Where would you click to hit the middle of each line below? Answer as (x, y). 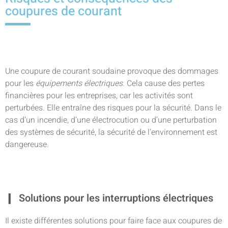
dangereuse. (27, 145)
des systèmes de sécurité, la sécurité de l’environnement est (111, 132)
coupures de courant (65, 11)
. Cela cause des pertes (164, 83)
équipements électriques (79, 83)
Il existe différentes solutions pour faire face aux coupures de (113, 221)
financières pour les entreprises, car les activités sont (99, 96)
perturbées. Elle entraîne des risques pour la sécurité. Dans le (113, 108)
